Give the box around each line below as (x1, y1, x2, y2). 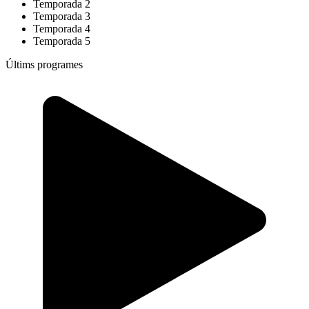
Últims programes (6, 58, 83, 70)
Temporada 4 (33, 22, 90, 34)
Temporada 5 (33, 34, 90, 47)
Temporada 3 (33, 10, 90, 22)
